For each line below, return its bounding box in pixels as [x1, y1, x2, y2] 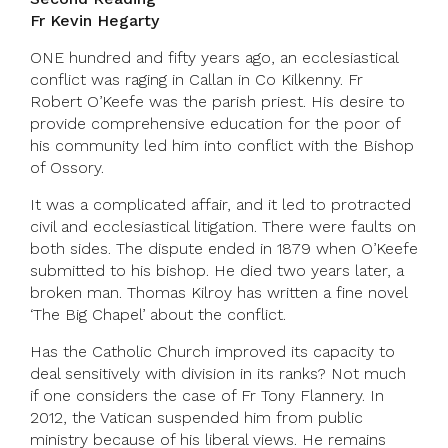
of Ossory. [30, 158, 104, 178]
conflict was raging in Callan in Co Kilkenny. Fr [30, 70, 363, 90]
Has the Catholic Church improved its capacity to [30, 342, 395, 362]
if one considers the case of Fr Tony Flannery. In [30, 386, 384, 406]
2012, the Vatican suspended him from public [30, 408, 363, 428]
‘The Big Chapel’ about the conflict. [30, 305, 286, 325]
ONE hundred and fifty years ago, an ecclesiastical [30, 48, 398, 68]
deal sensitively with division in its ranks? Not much [30, 364, 406, 384]
